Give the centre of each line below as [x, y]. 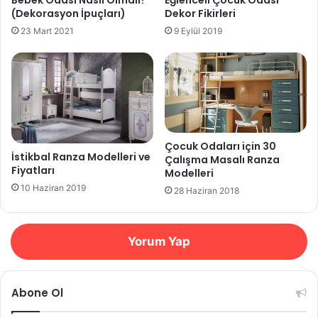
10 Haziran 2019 [53, 187]
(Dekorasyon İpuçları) [68, 13]
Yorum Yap [159, 241]
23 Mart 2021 [47, 31]
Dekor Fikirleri [200, 13]
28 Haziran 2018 [207, 190]
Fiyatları [33, 170]
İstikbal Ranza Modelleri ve [81, 157]
